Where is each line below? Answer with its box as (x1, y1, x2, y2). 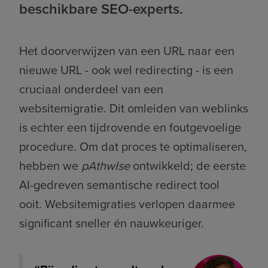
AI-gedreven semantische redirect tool (19, 176, 220, 194)
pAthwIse (81, 157, 130, 175)
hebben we (19, 157, 81, 175)
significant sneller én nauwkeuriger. (19, 214, 207, 232)
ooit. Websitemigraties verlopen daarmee (19, 195, 235, 213)
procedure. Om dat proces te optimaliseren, (19, 138, 247, 156)
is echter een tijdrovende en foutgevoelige (19, 118, 241, 136)
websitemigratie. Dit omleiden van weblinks (19, 99, 248, 117)
